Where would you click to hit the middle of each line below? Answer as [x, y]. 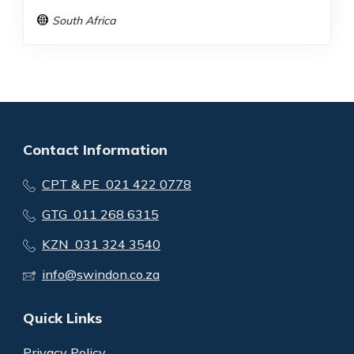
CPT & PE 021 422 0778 [117, 185]
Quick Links [62, 318]
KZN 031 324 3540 [101, 245]
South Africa [84, 21]
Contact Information [95, 150]
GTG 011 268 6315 [100, 215]
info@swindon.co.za [101, 275]
